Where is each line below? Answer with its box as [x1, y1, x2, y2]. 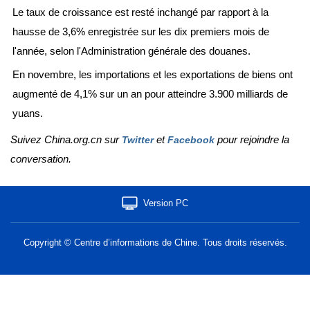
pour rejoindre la [215, 133, 289, 145]
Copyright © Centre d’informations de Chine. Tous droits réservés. [23, 237, 287, 248]
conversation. [10, 152, 71, 165]
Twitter [122, 134, 154, 145]
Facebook [167, 134, 215, 145]
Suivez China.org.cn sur [10, 133, 122, 145]
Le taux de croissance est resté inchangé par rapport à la [12, 6, 268, 18]
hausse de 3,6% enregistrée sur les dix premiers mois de [12, 25, 269, 37]
